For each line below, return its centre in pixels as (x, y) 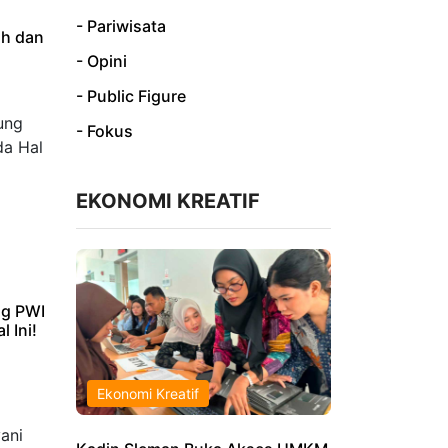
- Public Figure (131, 96)
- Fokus (104, 131)
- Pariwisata (121, 26)
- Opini (101, 61)
